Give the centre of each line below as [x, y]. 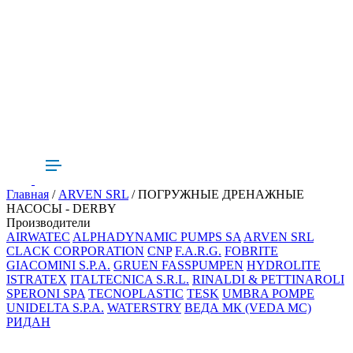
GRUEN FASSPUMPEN [178, 266]
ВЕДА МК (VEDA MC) [248, 308]
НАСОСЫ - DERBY [61, 209]
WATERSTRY [144, 308]
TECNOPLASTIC [136, 294]
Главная [28, 195]
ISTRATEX [37, 280]
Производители [48, 223]
